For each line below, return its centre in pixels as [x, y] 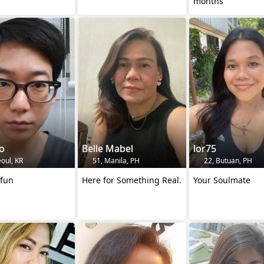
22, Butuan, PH [227, 160]
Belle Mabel [108, 148]
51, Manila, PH [115, 160]
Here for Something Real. [132, 180]
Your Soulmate [222, 180]
